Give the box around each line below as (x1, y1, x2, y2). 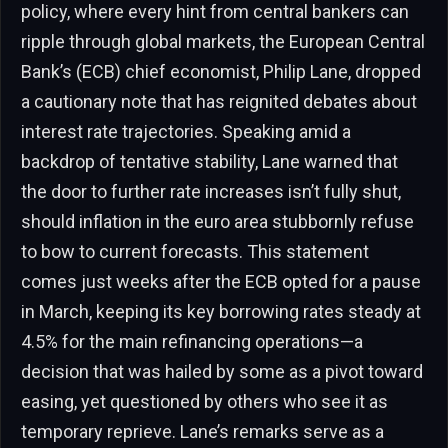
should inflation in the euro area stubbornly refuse (21, 211, 414, 233)
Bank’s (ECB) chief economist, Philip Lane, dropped (21, 61, 421, 83)
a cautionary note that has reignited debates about (21, 91, 417, 113)
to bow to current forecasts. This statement (21, 241, 369, 263)
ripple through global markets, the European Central (21, 31, 425, 53)
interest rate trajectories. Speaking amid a (21, 121, 351, 143)
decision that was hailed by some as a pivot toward (21, 361, 423, 383)
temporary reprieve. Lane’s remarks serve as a (21, 421, 384, 443)
